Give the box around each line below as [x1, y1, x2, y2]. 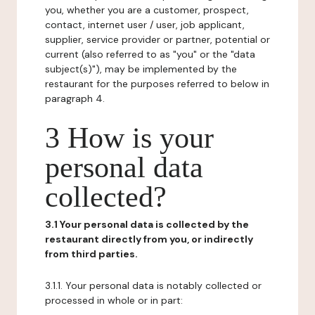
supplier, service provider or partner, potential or [45, 33, 270, 46]
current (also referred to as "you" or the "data [45, 48, 255, 60]
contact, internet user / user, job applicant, [45, 18, 245, 31]
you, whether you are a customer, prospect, [45, 4, 249, 16]
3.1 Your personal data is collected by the [45, 218, 249, 231]
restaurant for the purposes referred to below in [45, 77, 269, 90]
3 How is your [45, 122, 214, 154]
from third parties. [45, 247, 138, 260]
